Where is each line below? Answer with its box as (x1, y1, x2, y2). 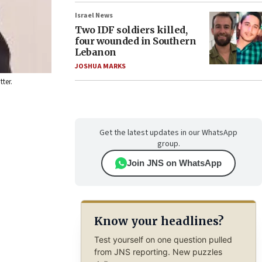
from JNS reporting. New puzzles (94, 246, 222, 257)
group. (157, 138, 180, 150)
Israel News (75, 11, 113, 20)
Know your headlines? (94, 214, 223, 229)
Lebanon (75, 46, 116, 58)
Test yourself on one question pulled (94, 234, 232, 244)
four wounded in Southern (75, 35, 196, 47)
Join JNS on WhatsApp (127, 158, 222, 168)
